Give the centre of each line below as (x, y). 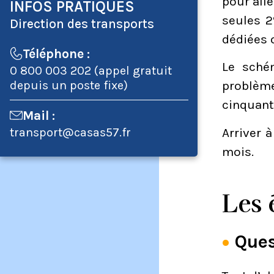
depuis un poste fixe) (68, 86)
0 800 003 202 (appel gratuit (91, 71)
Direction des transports (82, 24)
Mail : (39, 116)
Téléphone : (56, 54)
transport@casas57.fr (70, 133)
